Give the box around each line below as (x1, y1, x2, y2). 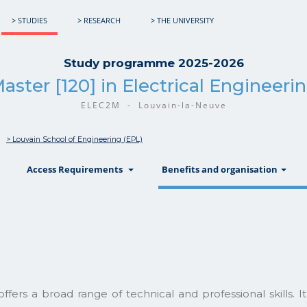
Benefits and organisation (162, 163, 280, 175)
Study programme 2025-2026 (63, 56, 244, 70)
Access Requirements (27, 163, 127, 175)
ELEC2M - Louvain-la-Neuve (80, 99, 227, 111)
